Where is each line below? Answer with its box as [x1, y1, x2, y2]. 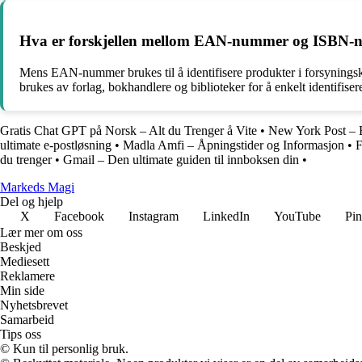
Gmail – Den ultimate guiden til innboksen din [63, 152, 299, 166]
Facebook [54, 208, 104, 223]
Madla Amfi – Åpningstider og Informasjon [123, 137, 344, 152]
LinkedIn [203, 208, 250, 223]
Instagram [128, 208, 179, 223]
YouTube [274, 208, 321, 223]
